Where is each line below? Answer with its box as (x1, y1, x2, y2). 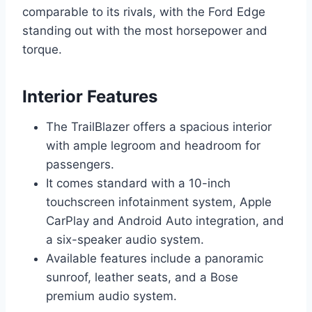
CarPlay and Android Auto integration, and (46, 213, 284, 228)
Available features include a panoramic (46, 251, 263, 265)
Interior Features (22, 86, 157, 107)
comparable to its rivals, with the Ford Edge (22, 4, 265, 19)
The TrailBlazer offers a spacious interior (46, 119, 272, 134)
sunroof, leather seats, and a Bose (46, 270, 238, 284)
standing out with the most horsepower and (22, 23, 267, 38)
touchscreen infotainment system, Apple (46, 194, 272, 209)
